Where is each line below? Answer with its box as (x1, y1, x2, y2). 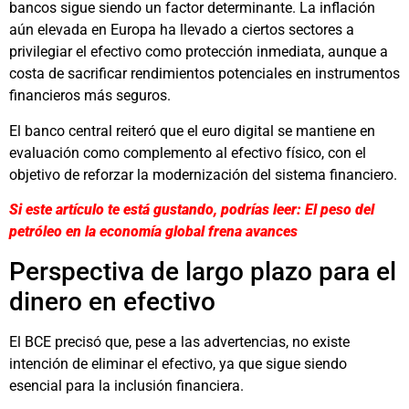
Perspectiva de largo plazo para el (9, 256, 396, 287)
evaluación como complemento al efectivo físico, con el (9, 143, 366, 162)
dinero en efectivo (9, 286, 215, 317)
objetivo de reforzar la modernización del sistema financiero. (9, 165, 397, 184)
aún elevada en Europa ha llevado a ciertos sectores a (9, 21, 354, 39)
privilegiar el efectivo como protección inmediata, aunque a (9, 43, 388, 61)
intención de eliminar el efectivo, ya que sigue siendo (9, 354, 347, 372)
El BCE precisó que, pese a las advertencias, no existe (9, 332, 350, 351)
